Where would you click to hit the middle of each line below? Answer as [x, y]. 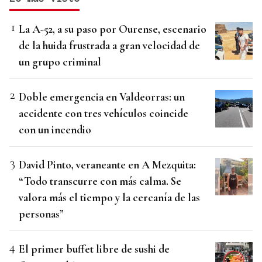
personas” [41, 214]
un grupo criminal [60, 62]
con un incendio [55, 130]
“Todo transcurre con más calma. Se [100, 181]
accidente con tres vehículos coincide [104, 113]
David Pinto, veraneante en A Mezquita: [107, 165]
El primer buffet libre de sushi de [94, 249]
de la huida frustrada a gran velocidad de [109, 46]
